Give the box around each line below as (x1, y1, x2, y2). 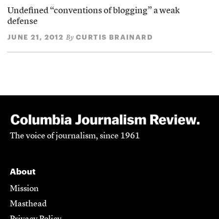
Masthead (10, 200, 47, 209)
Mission (10, 185, 39, 194)
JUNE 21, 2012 (7, 33, 64, 41)
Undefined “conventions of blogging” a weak (7, 6, 180, 15)
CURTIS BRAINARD (76, 33, 153, 41)
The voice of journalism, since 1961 (10, 132, 140, 141)
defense (7, 17, 38, 26)
